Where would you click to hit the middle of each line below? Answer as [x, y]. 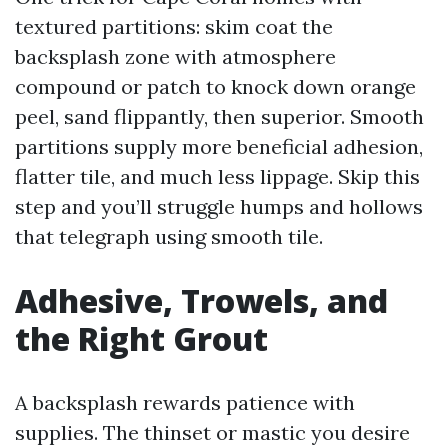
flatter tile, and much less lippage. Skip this [217, 176]
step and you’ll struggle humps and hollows [219, 206]
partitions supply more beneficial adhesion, [219, 146]
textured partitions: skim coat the [174, 26]
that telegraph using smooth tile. [169, 236]
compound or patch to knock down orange [215, 86]
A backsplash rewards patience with [185, 402]
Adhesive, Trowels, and [201, 300]
